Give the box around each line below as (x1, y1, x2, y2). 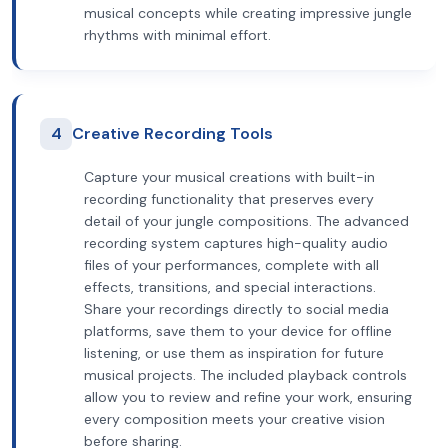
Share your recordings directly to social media (84, 300, 389, 318)
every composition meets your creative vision (84, 410, 385, 428)
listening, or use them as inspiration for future (84, 344, 384, 362)
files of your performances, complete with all (84, 256, 379, 274)
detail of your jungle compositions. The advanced (84, 212, 409, 230)
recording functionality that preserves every (84, 190, 374, 208)
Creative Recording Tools (72, 123, 273, 144)
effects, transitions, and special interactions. (84, 278, 376, 296)
